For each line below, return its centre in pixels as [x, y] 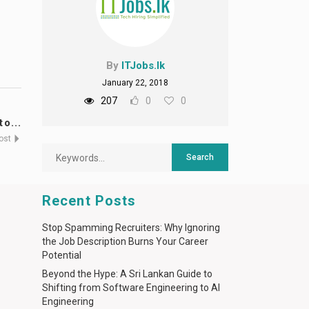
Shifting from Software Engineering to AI [131, 288]
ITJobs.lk [143, 66]
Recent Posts [89, 201]
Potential [62, 255]
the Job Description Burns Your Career [125, 241]
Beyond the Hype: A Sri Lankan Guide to [127, 274]
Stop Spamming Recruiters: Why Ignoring [131, 228]
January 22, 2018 [135, 83]
